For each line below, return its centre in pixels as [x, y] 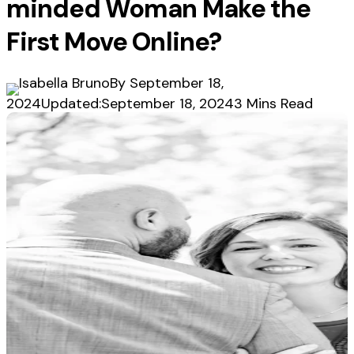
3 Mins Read [273, 104]
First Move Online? [114, 41]
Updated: [71, 104]
